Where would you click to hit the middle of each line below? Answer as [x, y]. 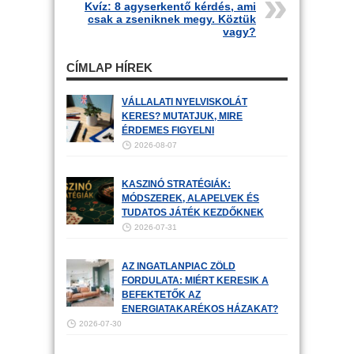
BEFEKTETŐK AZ [161, 295]
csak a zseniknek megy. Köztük [172, 19]
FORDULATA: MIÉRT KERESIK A [195, 281]
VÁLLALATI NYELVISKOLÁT [185, 102]
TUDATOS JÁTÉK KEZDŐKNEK [193, 213]
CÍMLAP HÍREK [109, 68]
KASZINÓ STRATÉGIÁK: [176, 184]
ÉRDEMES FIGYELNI [168, 130]
